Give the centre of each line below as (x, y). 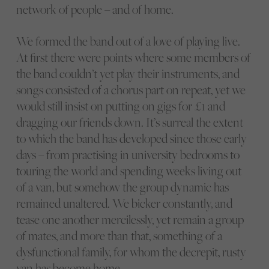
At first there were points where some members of (133, 58)
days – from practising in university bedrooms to (128, 155)
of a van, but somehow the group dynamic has (122, 187)
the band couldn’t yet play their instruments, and (128, 74)
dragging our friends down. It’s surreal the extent (129, 122)
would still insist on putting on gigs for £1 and (120, 106)
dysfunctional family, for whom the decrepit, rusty (131, 252)
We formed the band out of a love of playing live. (128, 41)
